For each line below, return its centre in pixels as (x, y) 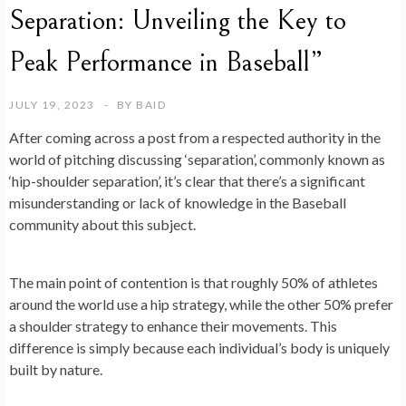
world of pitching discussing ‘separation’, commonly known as (197, 159)
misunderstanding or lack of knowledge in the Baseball (178, 202)
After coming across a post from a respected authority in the (195, 137)
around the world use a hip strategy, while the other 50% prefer (201, 304)
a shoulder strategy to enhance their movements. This (173, 325)
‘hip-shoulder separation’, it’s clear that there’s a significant (187, 180)
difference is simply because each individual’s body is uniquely (199, 347)
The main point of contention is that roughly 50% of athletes (193, 282)
